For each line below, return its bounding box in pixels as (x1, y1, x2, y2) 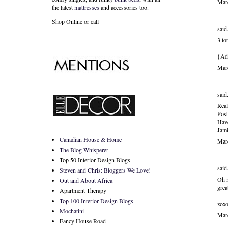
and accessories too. (99, 3, 149, 11)
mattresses (74, 3, 99, 11)
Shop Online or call (52, 17, 99, 25)
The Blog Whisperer (60, 146, 108, 154)
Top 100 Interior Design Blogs (60, 196, 133, 205)
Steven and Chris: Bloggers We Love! (60, 166, 151, 174)
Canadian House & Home (60, 135, 122, 144)
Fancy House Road (60, 217, 106, 225)
